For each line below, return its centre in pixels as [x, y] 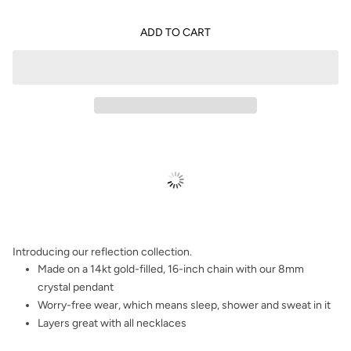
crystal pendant [76, 288]
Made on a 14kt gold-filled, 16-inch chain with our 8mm [171, 270]
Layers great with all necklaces [112, 324]
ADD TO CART [175, 32]
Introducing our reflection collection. [102, 252]
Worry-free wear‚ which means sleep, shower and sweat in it [184, 306]
